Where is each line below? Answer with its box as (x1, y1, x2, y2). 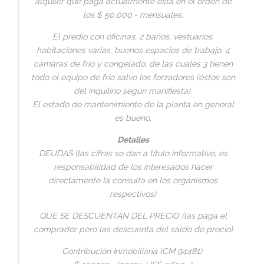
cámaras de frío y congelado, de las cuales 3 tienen (33, 58, 233, 68)
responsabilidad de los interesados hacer (53, 161, 213, 171)
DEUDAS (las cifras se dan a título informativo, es (38, 148, 227, 158)
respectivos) (110, 189, 156, 199)
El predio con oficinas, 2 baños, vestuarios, (52, 31, 214, 41)
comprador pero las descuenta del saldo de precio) (33, 224, 233, 234)
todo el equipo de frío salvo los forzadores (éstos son (31, 72, 235, 82)
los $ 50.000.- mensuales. (82, 9, 183, 19)
